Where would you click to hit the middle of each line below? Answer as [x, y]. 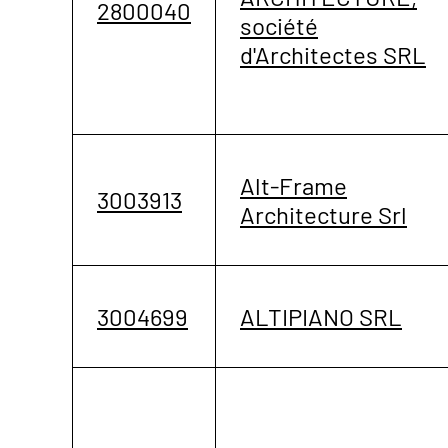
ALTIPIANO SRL [321, 316]
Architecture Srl [323, 214]
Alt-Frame [293, 185]
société [279, 25]
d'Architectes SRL [333, 54]
